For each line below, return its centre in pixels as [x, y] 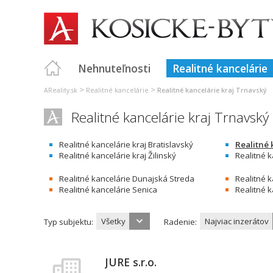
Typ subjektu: [69, 222]
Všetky [113, 221]
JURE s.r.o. [130, 262]
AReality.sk [61, 90]
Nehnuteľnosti [114, 68]
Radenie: [180, 222]
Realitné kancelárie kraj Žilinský [118, 155]
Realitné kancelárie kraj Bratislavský [126, 144]
